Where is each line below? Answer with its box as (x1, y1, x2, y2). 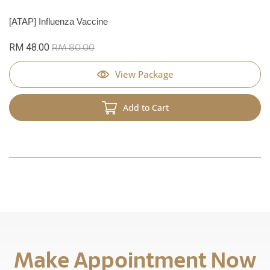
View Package (115, 68, 174, 81)
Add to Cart (122, 102, 169, 114)
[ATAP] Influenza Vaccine (9, 16, 108, 27)
